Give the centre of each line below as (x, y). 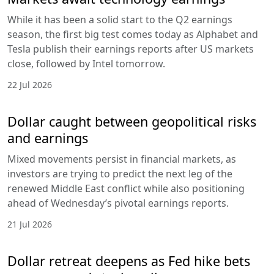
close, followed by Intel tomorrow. (86, 63)
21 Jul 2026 (30, 224)
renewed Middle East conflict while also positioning (126, 188)
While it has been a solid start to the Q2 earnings (120, 19)
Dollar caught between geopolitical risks (132, 121)
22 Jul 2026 (30, 84)
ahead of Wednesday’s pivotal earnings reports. (118, 203)
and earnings (48, 138)
